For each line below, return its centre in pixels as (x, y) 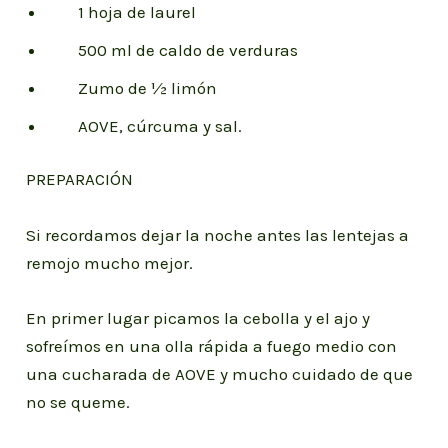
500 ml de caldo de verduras (172, 49)
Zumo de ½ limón (132, 87)
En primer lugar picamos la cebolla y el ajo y (198, 317)
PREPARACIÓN (80, 179)
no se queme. (78, 401)
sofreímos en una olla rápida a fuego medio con (212, 345)
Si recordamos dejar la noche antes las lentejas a (218, 234)
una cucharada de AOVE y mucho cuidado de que (220, 373)
